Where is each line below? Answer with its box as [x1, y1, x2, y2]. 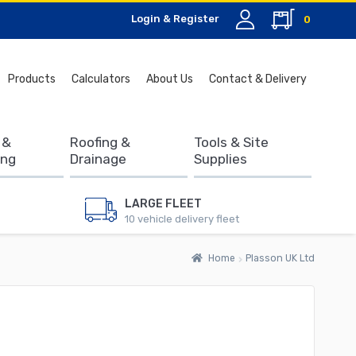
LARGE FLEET [124, 196, 202, 211]
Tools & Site [194, 134, 269, 150]
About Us [146, 72, 193, 86]
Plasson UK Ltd [246, 253, 315, 264]
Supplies [194, 151, 247, 167]
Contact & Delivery [209, 72, 307, 86]
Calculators [72, 72, 130, 86]
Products [8, 72, 56, 86]
